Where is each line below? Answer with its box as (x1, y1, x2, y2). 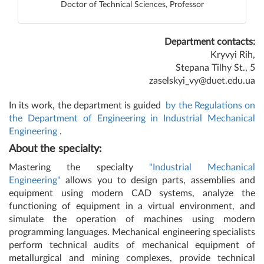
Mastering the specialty (9, 162, 149, 172)
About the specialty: (9, 143, 102, 154)
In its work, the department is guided (9, 100, 166, 110)
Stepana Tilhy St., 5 (176, 62, 255, 72)
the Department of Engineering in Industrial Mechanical (9, 113, 255, 123)
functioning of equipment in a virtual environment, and (9, 201, 255, 211)
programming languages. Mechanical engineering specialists (9, 227, 255, 237)
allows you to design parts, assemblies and (61, 175, 255, 185)
